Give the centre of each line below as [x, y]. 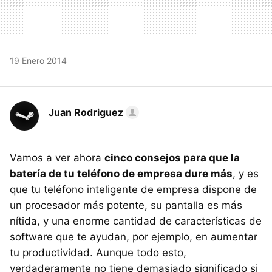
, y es [246, 173]
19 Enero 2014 [38, 60]
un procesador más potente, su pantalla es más [126, 205]
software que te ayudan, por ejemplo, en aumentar [134, 236]
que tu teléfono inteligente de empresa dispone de [133, 189]
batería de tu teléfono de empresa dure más [121, 173]
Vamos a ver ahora [57, 158]
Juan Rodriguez [86, 112]
